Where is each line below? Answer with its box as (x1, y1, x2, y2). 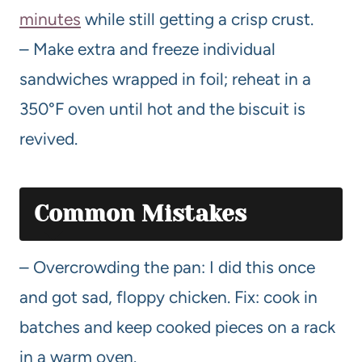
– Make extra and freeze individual (19, 38, 276, 59)
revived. (19, 128, 78, 149)
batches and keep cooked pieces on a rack (19, 316, 335, 337)
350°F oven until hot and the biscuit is (19, 98, 305, 119)
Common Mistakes (34, 200, 246, 227)
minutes (19, 8, 81, 29)
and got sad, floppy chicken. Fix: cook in (19, 286, 318, 307)
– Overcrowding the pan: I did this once (19, 256, 315, 277)
